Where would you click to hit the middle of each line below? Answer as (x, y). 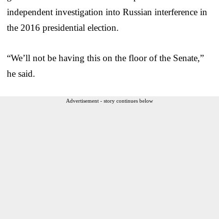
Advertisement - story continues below (109, 100)
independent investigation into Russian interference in (107, 12)
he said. (21, 73)
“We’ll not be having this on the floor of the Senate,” (105, 58)
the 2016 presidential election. (63, 27)
